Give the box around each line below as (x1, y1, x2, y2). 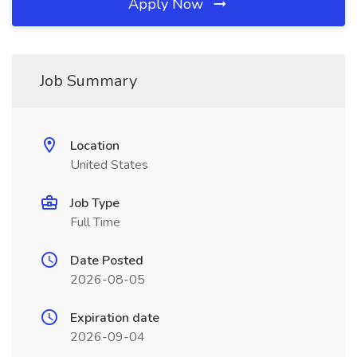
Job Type (70, 194, 120, 212)
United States (70, 156, 148, 174)
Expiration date (70, 309, 159, 327)
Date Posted (70, 252, 143, 269)
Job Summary (40, 70, 137, 92)
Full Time (70, 214, 120, 231)
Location (70, 137, 120, 155)
